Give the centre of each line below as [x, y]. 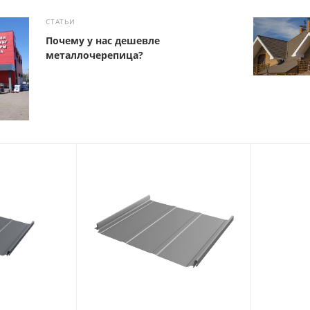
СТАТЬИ [61, 21]
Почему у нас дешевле [103, 40]
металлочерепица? [95, 55]
